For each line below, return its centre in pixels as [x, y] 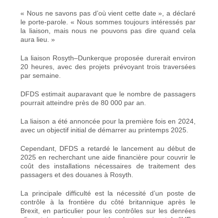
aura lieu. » [38, 39]
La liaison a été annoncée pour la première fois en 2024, [108, 121]
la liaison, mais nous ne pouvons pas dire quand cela [108, 30]
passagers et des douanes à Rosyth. [77, 174]
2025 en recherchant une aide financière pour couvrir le [108, 157]
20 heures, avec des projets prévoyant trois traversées [108, 66]
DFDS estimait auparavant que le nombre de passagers [108, 94]
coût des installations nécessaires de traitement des [108, 166]
